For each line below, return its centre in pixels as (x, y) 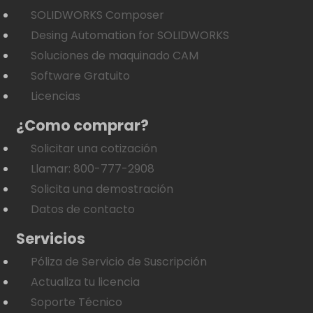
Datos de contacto (83, 209)
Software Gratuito (80, 75)
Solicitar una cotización (94, 148)
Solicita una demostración (102, 189)
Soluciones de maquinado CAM (115, 55)
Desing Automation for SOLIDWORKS (130, 35)
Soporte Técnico (77, 302)
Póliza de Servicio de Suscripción (119, 261)
